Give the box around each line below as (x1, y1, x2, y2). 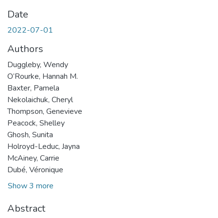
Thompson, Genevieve (7, 106, 82, 117)
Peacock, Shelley (7, 118, 65, 128)
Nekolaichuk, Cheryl (7, 94, 73, 105)
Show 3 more (8, 181, 54, 192)
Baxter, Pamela (7, 83, 59, 93)
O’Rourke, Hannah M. (7, 71, 78, 82)
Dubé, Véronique (7, 164, 63, 175)
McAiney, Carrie (7, 153, 59, 163)
